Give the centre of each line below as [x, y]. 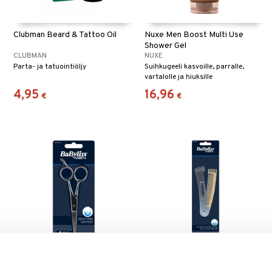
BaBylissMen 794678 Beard [66, 263]
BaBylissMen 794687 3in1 [192, 263]
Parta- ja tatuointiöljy [50, 67]
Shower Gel [166, 46]
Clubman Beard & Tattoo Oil [65, 35]
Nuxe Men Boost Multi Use [194, 35]
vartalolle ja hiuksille [179, 77]
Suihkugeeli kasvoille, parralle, [195, 67]
